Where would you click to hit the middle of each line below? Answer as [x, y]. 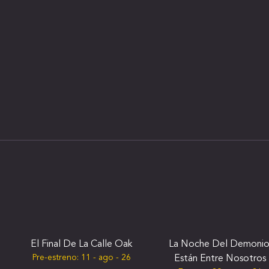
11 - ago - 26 [106, 258]
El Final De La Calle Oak [81, 244]
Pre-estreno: [55, 258]
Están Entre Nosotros [220, 259]
